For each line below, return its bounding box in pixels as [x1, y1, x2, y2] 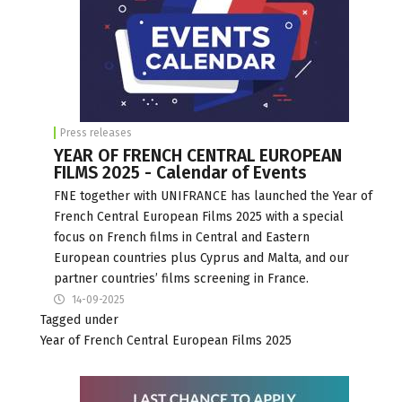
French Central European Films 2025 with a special [54, 208, 344, 224]
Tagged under [40, 311, 118, 328]
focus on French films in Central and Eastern [54, 229, 310, 245]
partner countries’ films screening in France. [54, 270, 309, 286]
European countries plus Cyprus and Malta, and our [54, 249, 349, 266]
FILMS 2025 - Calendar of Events [54, 162, 307, 183]
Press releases [60, 126, 132, 139]
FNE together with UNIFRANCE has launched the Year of [54, 188, 372, 204]
